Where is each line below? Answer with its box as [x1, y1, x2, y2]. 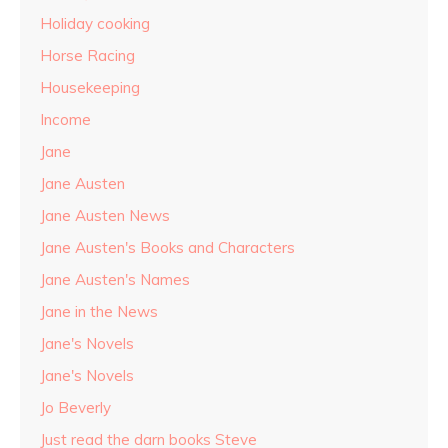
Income [40, 110, 91, 130]
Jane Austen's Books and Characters [40, 238, 295, 258]
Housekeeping [40, 78, 140, 98]
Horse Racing [40, 46, 135, 66]
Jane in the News [40, 302, 158, 322]
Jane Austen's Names [40, 270, 190, 290]
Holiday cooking [40, 14, 150, 34]
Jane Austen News [40, 206, 170, 226]
